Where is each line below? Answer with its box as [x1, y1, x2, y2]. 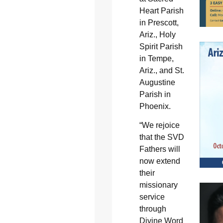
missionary [139, 181, 178, 190]
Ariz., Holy [139, 30, 176, 39]
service [139, 193, 165, 202]
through [139, 205, 166, 214]
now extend [139, 157, 180, 166]
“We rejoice [139, 121, 180, 130]
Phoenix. [139, 102, 171, 111]
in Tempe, [139, 54, 174, 63]
